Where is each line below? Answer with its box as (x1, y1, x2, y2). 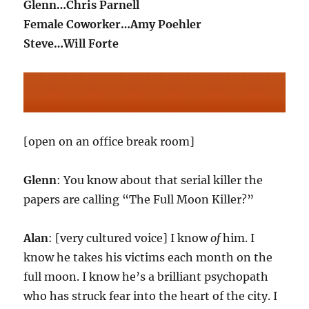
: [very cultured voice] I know (48, 231, 211, 246)
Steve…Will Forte (23, 37, 119, 50)
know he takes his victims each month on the (23, 250, 273, 265)
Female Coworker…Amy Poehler (23, 17, 202, 31)
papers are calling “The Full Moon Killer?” (23, 192, 255, 207)
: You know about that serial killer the (57, 173, 263, 188)
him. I (220, 231, 255, 246)
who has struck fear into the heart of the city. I (23, 289, 278, 303)
